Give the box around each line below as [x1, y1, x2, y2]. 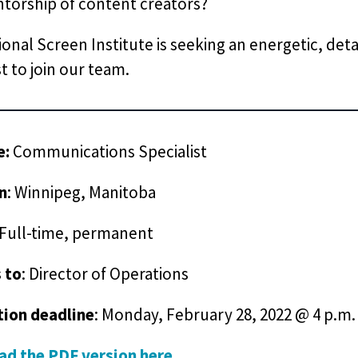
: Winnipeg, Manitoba [6, 181, 156, 203]
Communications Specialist [12, 141, 207, 162]
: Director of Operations [21, 263, 189, 284]
